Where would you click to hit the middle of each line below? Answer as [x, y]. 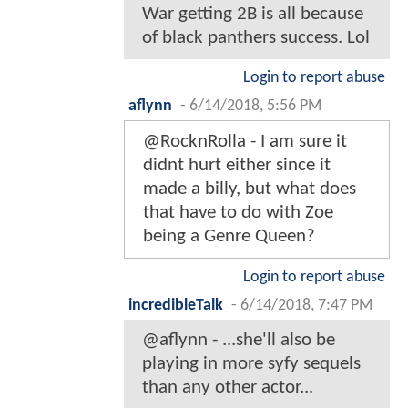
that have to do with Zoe [238, 212]
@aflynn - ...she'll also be [239, 340]
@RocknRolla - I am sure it [245, 141]
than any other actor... [228, 387]
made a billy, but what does [250, 189]
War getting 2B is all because [253, 14]
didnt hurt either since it [237, 165]
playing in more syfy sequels [251, 363]
